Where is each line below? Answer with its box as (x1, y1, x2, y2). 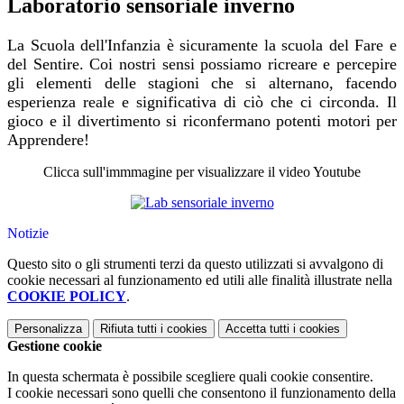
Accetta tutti (225, 322, 289, 336)
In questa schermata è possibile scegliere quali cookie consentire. (7, 369, 373, 385)
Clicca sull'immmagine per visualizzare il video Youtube (43, 164, 361, 180)
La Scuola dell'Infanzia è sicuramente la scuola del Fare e (7, 36, 397, 55)
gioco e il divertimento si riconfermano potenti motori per (7, 112, 397, 131)
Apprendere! (7, 131, 89, 150)
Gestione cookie (7, 338, 102, 354)
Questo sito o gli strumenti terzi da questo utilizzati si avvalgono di (7, 256, 383, 272)
